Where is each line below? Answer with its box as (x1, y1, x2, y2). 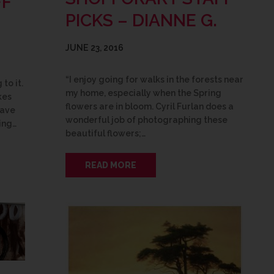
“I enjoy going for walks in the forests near (65, 74, 243, 84)
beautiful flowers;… (65, 128, 146, 138)
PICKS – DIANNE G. (65, 10, 217, 31)
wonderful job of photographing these (65, 114, 228, 125)
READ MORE (85, 160, 136, 170)
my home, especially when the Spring (65, 87, 221, 98)
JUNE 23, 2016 (65, 42, 124, 53)
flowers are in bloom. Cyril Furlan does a (65, 101, 234, 111)
